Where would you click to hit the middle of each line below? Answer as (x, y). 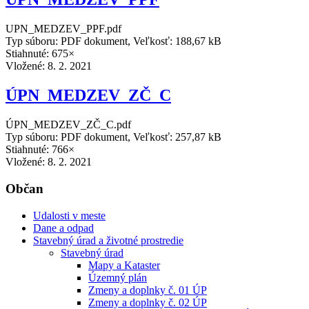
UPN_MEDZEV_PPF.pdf (63, 29)
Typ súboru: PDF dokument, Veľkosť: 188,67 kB (113, 41)
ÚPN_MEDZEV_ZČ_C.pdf (68, 125)
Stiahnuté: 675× (40, 54)
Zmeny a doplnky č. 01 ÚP (148, 290)
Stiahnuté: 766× (40, 150)
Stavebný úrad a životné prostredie (108, 240)
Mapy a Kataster (124, 265)
